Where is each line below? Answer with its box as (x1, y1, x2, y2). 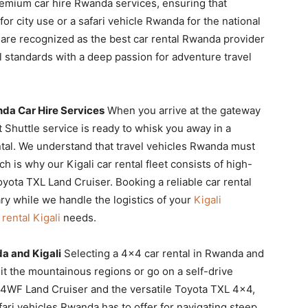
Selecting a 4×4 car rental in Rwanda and (61, 246, 264, 260)
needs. (60, 210, 96, 224)
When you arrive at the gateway (104, 103, 261, 117)
